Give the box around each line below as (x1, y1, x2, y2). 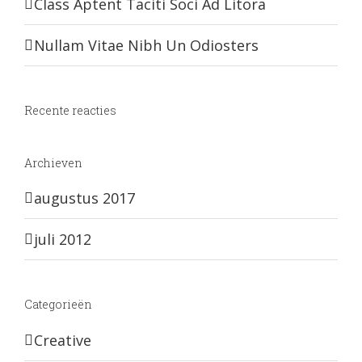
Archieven (24, 154, 82, 170)
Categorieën (24, 297, 92, 313)
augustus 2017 (34, 188, 135, 208)
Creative (34, 330, 91, 350)
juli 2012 (34, 229, 91, 250)
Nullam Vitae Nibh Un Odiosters (34, 35, 259, 55)
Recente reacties (24, 102, 116, 118)
